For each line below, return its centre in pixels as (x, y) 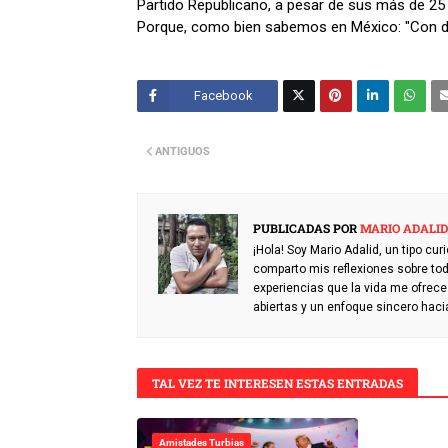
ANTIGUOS (182, 151)
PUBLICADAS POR (305, 227)
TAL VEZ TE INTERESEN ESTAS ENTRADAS (277, 382)
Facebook (223, 95)
